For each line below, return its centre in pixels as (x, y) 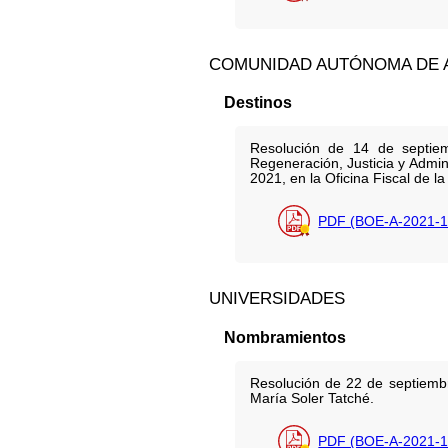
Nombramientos (284, 337)
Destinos (257, 103)
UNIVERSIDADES (277, 298)
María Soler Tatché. (311, 398)
